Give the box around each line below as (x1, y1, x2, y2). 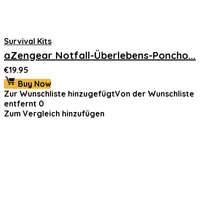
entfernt (4, 99, 37, 109)
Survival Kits (4, 36, 52, 46)
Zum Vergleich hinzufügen (4, 109, 105, 118)
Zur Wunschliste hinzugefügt (4, 89, 115, 99)
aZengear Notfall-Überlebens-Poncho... (4, 49, 196, 61)
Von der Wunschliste (115, 89, 194, 99)
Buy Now (16, 79, 51, 89)
